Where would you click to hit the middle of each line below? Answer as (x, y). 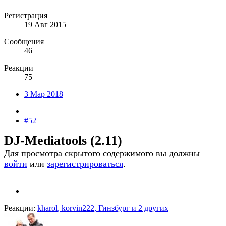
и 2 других (149, 208)
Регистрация (26, 16)
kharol (47, 208)
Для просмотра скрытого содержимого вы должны (102, 154)
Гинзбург (114, 208)
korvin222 (78, 208)
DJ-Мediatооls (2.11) (63, 141)
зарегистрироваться (85, 164)
